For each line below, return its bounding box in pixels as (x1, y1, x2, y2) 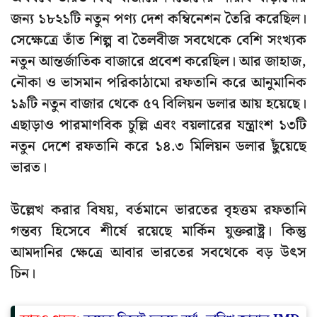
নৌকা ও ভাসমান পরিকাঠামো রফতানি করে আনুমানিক (11, 71, 306, 95)
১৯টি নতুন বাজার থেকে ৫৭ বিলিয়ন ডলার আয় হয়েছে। (11, 93, 306, 116)
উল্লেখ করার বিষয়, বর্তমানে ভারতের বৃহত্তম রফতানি (11, 199, 306, 222)
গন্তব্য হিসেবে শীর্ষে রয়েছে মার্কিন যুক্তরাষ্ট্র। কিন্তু (11, 220, 306, 243)
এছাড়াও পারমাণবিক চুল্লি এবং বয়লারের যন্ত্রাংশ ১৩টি (11, 114, 306, 137)
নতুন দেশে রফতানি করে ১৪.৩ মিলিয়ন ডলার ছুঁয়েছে (11, 135, 306, 158)
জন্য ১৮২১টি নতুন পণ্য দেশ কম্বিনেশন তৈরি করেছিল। (11, 8, 306, 31)
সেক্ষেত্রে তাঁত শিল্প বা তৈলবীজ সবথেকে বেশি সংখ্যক (11, 29, 306, 52)
